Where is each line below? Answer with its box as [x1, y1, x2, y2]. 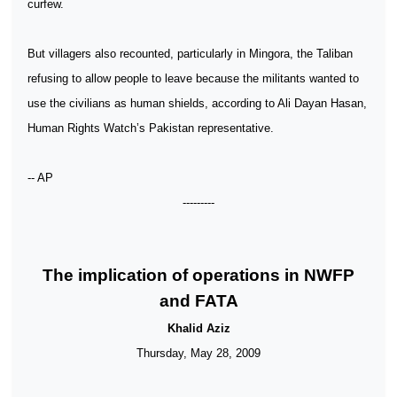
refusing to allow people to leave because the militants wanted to [27, 72, 359, 85]
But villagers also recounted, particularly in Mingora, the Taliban [27, 47, 353, 60]
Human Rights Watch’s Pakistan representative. [27, 121, 274, 135]
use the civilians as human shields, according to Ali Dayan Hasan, [27, 97, 367, 110]
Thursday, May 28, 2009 [136, 346, 261, 360]
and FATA [159, 292, 238, 310]
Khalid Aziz [167, 322, 230, 335]
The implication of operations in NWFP [43, 266, 354, 284]
